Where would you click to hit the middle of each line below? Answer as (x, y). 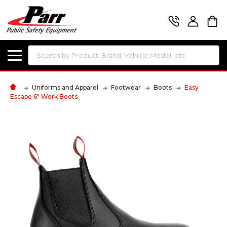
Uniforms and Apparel (65, 87)
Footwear (126, 87)
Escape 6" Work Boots (44, 96)
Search (40, 51)
